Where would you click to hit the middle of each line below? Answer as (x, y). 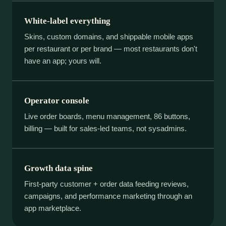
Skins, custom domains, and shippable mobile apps (109, 37)
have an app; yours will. (63, 61)
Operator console (57, 101)
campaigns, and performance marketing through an (108, 196)
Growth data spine (59, 168)
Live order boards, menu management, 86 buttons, (107, 117)
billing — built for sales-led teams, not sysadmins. (105, 129)
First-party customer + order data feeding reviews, (106, 184)
